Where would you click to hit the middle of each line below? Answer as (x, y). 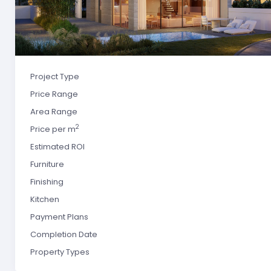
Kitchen (45, 199)
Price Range (54, 94)
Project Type (55, 77)
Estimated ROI (57, 147)
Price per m (53, 129)
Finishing (47, 182)
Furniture (47, 164)
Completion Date (64, 234)
